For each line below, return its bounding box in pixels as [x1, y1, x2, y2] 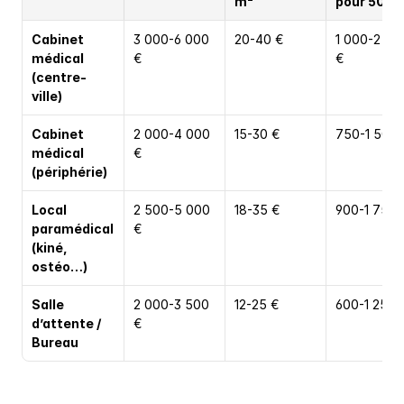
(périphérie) [32, 164, 107, 180]
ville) [32, 88, 62, 105]
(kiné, [32, 240, 68, 256]
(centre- [32, 69, 87, 86]
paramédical [32, 221, 114, 237]
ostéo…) [32, 259, 87, 275]
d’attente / [32, 316, 101, 332]
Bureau [32, 335, 78, 351]
